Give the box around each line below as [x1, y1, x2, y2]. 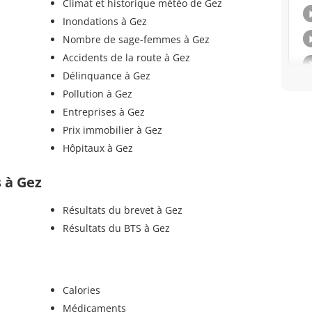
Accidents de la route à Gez [62, 51, 190, 65]
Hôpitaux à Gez [62, 141, 133, 155]
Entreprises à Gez [62, 105, 145, 119]
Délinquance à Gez [62, 69, 150, 83]
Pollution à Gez [62, 87, 132, 101]
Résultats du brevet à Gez [62, 203, 182, 217]
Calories [62, 283, 100, 297]
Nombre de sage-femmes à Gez [62, 33, 210, 47]
